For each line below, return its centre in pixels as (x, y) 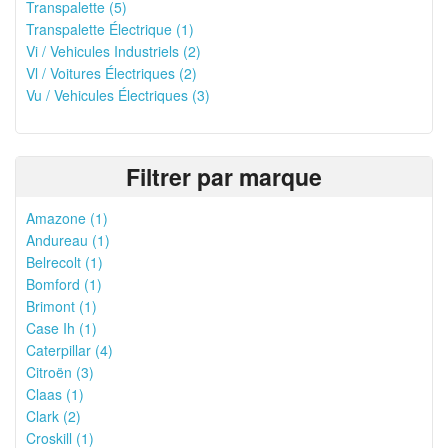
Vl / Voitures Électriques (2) (111, 73)
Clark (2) (53, 416)
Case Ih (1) (61, 328)
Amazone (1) (67, 218)
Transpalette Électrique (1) (110, 29)
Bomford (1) (64, 284)
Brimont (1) (61, 306)
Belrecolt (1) (64, 262)
